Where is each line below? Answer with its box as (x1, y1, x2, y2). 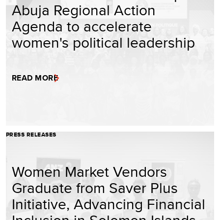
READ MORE (12, 72, 58, 84)
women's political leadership (12, 32, 195, 53)
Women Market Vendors (12, 161, 167, 182)
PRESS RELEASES (6, 130, 56, 139)
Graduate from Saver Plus (12, 177, 178, 198)
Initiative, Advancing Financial (12, 193, 205, 215)
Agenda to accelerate (12, 16, 152, 37)
